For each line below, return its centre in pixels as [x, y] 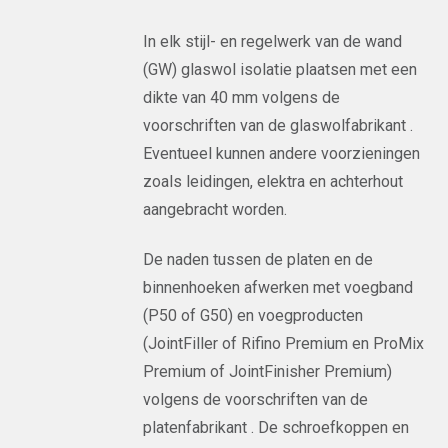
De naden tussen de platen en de [258, 259]
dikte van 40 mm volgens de [242, 97]
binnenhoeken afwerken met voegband [278, 287]
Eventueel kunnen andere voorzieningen [282, 153]
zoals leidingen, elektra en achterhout [273, 181]
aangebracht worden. [215, 209]
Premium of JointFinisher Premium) [268, 371]
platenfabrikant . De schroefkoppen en [276, 427]
